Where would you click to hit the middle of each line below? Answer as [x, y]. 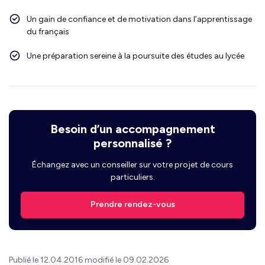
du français [48, 31]
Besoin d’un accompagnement [132, 129]
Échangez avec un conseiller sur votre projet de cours [132, 164]
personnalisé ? [132, 143]
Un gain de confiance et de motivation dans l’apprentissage [139, 19]
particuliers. [132, 177]
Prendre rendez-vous [132, 205]
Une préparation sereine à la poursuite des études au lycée [135, 56]
